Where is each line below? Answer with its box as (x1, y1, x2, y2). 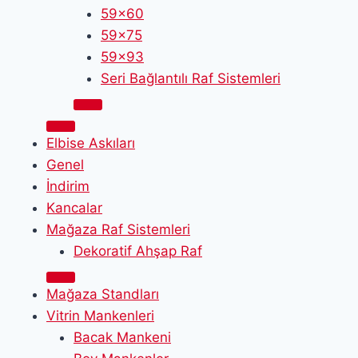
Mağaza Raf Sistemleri (46, 221, 190, 237)
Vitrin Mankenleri (46, 307, 154, 324)
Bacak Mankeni (74, 328, 171, 345)
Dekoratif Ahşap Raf (74, 242, 202, 259)
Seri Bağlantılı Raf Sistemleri (101, 70, 280, 86)
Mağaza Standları (46, 285, 159, 302)
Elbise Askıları (46, 134, 135, 151)
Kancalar (46, 199, 102, 216)
